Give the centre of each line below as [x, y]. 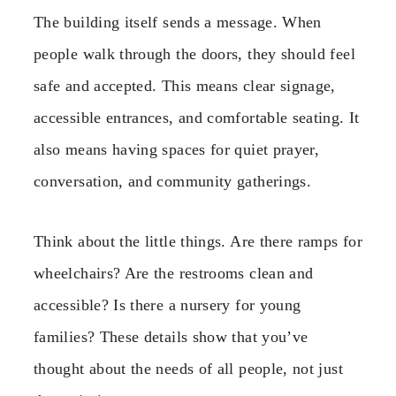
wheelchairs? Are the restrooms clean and [174, 274]
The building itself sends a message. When [178, 23]
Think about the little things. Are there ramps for [198, 242]
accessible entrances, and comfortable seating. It [197, 118]
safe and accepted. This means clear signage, [185, 86]
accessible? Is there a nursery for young [168, 305]
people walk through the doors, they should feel [194, 54]
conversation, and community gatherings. [173, 182]
